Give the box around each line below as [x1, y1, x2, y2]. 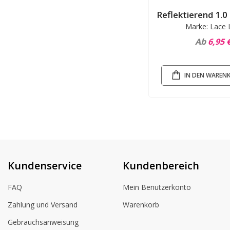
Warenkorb [123, 200, 159, 209]
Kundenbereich [123, 159, 199, 172]
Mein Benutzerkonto [123, 182, 191, 192]
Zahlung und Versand [8, 200, 78, 209]
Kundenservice [8, 159, 82, 172]
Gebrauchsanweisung [8, 217, 79, 227]
